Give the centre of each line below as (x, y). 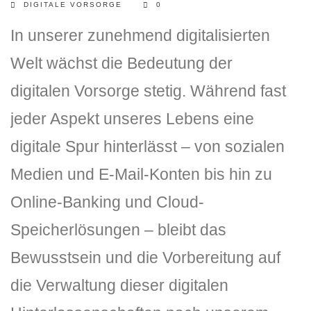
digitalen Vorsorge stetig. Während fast (148, 91)
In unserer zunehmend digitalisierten (140, 35)
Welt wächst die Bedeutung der (121, 63)
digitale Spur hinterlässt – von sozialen (148, 146)
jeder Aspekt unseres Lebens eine (132, 119)
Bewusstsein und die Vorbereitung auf (145, 258)
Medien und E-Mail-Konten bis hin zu (141, 174)
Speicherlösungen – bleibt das (118, 230)
